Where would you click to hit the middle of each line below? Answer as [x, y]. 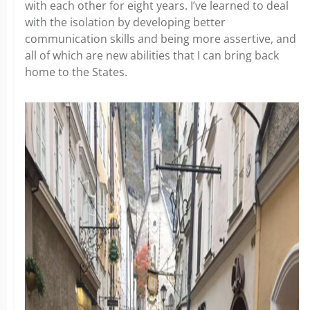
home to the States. [76, 72]
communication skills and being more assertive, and [161, 38]
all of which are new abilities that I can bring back [152, 55]
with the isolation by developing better [125, 22]
